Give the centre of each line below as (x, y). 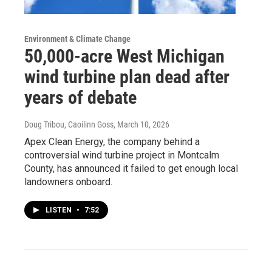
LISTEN (59, 210)
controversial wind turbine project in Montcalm (122, 155)
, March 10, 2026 (141, 124)
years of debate (80, 97)
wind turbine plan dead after (127, 76)
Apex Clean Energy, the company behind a (112, 141)
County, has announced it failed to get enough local (131, 168)
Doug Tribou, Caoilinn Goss (69, 124)
